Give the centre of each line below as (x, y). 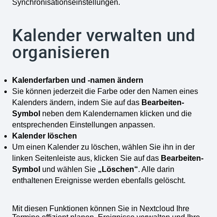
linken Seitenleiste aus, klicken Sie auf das (86, 158)
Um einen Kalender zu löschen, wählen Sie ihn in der (103, 147)
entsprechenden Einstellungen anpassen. (84, 124)
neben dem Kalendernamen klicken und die (116, 113)
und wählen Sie (69, 169)
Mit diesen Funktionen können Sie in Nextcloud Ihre (101, 208)
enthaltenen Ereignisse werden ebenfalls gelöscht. (99, 180)
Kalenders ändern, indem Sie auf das (77, 102)
